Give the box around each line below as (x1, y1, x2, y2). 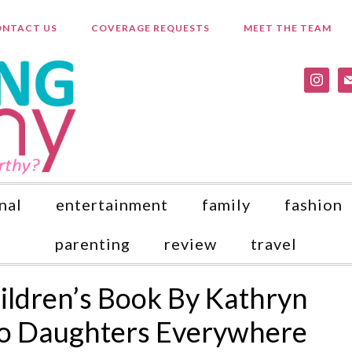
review (164, 234, 217, 253)
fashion (284, 195, 343, 214)
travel (251, 234, 297, 253)
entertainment (56, 195, 168, 214)
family (202, 195, 251, 214)
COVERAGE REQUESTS (90, 22, 210, 34)
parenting (55, 234, 130, 253)
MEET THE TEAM (243, 22, 332, 34)
